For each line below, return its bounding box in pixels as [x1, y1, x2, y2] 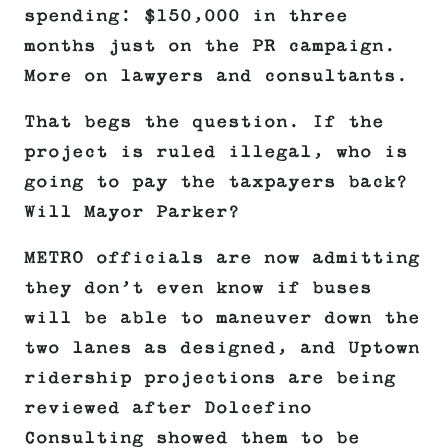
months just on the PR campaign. [24, 36, 396, 57]
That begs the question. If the [24, 112, 384, 133]
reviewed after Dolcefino [24, 398, 312, 419]
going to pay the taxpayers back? [24, 172, 408, 193]
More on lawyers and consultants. [24, 66, 408, 87]
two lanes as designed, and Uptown [24, 338, 420, 359]
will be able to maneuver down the [24, 308, 420, 329]
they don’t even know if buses [24, 278, 372, 299]
